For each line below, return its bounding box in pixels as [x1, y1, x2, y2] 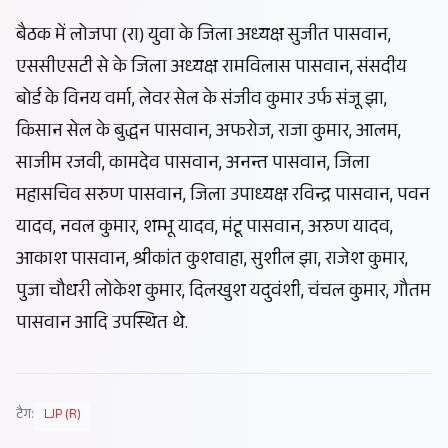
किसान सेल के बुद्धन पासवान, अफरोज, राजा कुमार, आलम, [16, 117, 401, 150]
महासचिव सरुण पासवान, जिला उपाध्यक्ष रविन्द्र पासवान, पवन [16, 181, 430, 214]
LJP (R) [43, 405, 81, 428]
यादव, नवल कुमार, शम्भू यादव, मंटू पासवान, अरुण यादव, [16, 213, 393, 246]
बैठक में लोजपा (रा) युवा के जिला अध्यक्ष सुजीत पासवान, [16, 21, 391, 54]
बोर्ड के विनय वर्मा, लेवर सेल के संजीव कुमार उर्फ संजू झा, [16, 85, 387, 118]
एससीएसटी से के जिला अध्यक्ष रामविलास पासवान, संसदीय [16, 53, 407, 86]
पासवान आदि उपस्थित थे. [16, 309, 188, 342]
